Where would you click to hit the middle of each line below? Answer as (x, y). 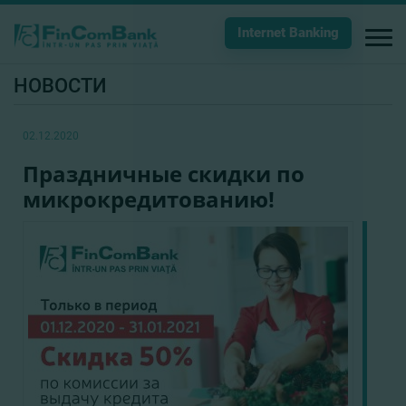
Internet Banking (288, 33)
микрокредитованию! (149, 199)
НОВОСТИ (60, 86)
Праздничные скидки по (164, 174)
